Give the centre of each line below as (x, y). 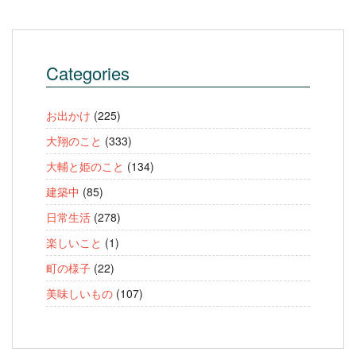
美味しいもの (79, 294)
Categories (88, 73)
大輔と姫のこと (85, 166)
